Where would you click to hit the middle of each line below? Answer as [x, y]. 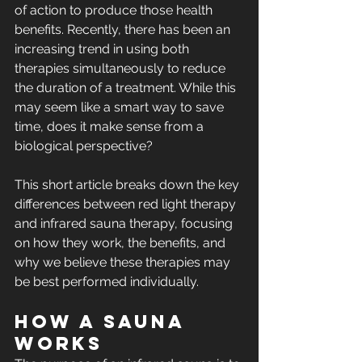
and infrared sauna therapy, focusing [125, 224]
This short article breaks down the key [128, 185]
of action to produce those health [115, 11]
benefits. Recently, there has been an [124, 30]
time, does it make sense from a [111, 127]
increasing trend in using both [103, 49]
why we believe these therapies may [124, 263]
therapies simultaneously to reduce [122, 69]
